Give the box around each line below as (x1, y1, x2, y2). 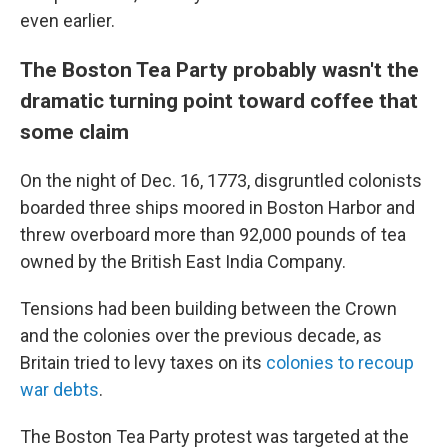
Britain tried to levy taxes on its (20, 351, 266, 373)
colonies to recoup (266, 351, 414, 373)
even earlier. (20, 9, 115, 31)
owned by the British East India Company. (20, 250, 346, 272)
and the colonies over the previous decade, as (20, 324, 382, 346)
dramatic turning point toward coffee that (20, 87, 418, 113)
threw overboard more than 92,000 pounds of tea (20, 223, 406, 245)
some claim (20, 118, 129, 144)
